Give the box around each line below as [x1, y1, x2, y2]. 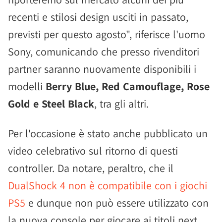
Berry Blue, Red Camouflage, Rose [46, 79, 210, 93]
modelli [8, 79, 46, 93]
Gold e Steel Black [8, 97, 94, 111]
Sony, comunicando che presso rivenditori [8, 45, 199, 58]
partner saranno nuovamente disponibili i [8, 62, 196, 76]
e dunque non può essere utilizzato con [25, 196, 209, 210]
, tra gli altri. [94, 97, 149, 111]
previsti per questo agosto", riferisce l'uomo [8, 27, 205, 41]
